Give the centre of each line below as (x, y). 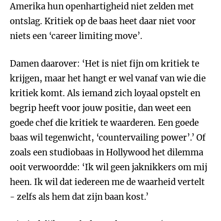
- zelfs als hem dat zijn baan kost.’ (79, 197)
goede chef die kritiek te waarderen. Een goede (104, 123)
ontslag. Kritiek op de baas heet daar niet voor (103, 21)
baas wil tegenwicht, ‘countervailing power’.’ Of (108, 138)
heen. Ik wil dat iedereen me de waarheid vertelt (107, 182)
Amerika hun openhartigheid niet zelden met (102, 6)
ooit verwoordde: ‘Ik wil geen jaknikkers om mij (109, 167)
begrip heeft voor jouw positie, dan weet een (100, 108)
